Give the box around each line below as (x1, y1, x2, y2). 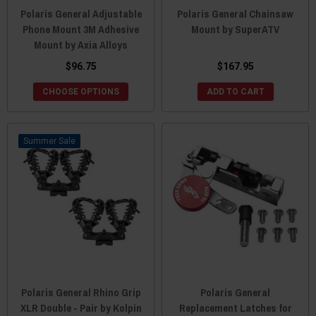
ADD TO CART (206, 86, 265, 97)
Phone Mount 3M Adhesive (23, 21, 139, 37)
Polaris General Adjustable (20, 6, 142, 21)
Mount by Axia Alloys (34, 37, 128, 52)
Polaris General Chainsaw (177, 6, 293, 21)
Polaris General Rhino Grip (20, 284, 141, 300)
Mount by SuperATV (191, 21, 279, 37)
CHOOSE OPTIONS (42, 86, 119, 97)
